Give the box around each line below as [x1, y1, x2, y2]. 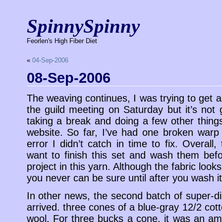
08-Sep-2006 [26, 69, 111, 86]
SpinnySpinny [27, 15, 140, 37]
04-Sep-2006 [32, 56, 68, 64]
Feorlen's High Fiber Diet [27, 37, 97, 45]
